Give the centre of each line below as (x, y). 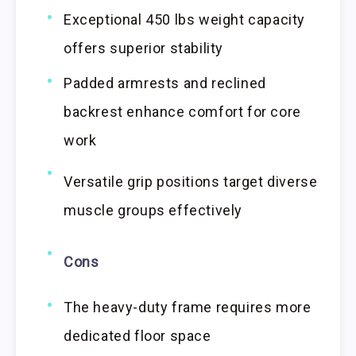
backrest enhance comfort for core (182, 112)
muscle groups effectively (153, 211)
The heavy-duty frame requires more (188, 307)
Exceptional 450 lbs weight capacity (185, 20)
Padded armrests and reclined (165, 83)
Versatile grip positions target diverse (191, 182)
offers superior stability (144, 48)
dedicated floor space (137, 335)
